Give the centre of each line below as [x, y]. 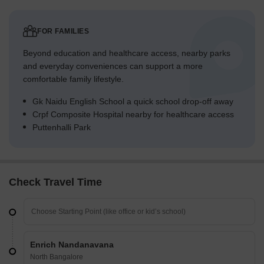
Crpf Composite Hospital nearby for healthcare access [133, 115]
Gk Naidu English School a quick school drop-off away [133, 102]
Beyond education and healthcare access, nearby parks [127, 53]
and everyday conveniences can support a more [113, 66]
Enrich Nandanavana [72, 245]
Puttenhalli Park [62, 128]
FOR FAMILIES [63, 32]
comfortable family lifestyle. [73, 79]
